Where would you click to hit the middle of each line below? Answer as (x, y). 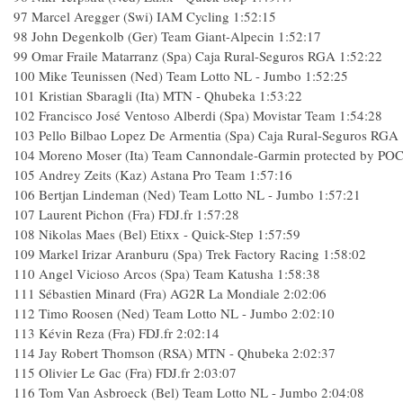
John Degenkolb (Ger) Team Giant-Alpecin (153, 36)
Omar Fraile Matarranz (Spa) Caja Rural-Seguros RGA (184, 56)
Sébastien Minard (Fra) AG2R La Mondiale (159, 293)
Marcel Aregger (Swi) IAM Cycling (130, 16)
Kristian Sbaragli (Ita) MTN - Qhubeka (147, 95)
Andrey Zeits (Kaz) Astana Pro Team (142, 175)
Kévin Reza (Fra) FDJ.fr (106, 333)
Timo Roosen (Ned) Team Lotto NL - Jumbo (163, 313)
